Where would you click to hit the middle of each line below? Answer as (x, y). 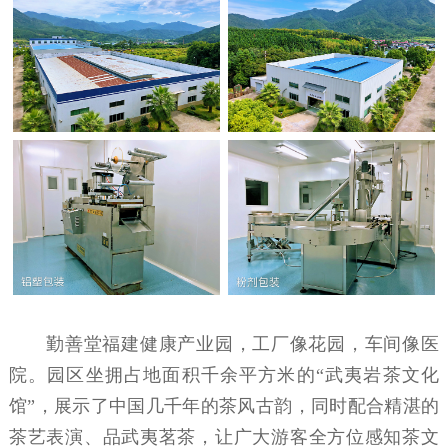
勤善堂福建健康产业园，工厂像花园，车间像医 (239, 344)
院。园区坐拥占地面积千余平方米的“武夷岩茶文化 (223, 375)
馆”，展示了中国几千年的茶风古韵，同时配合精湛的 (223, 406)
